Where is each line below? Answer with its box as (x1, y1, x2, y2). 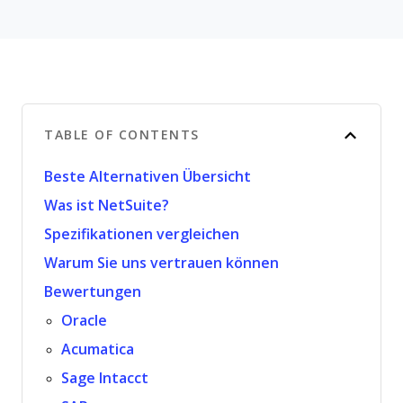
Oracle (61, 313, 108, 328)
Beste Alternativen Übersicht (44, 169, 251, 184)
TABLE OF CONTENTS (44, 128, 200, 142)
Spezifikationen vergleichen (44, 227, 239, 242)
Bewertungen (44, 284, 141, 300)
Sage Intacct (61, 371, 149, 386)
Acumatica (61, 342, 135, 357)
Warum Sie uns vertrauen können (44, 255, 279, 271)
